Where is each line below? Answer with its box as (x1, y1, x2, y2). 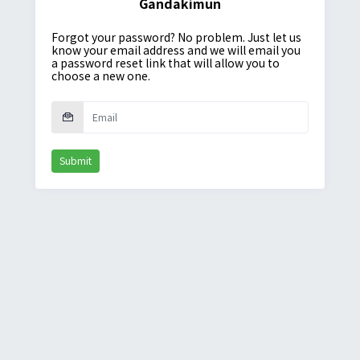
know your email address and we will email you (51, 41, 301, 58)
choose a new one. (51, 67, 150, 84)
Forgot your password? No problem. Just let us (51, 28, 301, 45)
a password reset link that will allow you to (51, 54, 280, 71)
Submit (59, 153, 92, 167)
